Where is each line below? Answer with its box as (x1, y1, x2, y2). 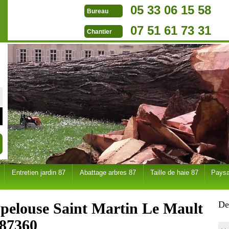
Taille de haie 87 (150, 169, 198, 176)
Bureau (87, 8, 108, 15)
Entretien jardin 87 (11, 169, 65, 176)
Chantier (87, 28, 112, 36)
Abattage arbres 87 (80, 169, 136, 176)
